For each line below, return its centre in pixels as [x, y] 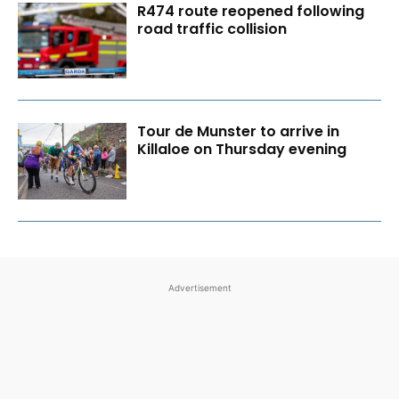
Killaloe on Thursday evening [242, 150]
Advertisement [199, 287]
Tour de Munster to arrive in [239, 132]
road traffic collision [212, 28]
